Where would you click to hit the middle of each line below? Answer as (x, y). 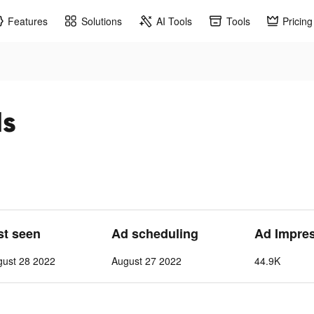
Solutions (102, 21)
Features (28, 21)
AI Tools (174, 21)
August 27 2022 (146, 261)
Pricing (298, 21)
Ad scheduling (155, 233)
